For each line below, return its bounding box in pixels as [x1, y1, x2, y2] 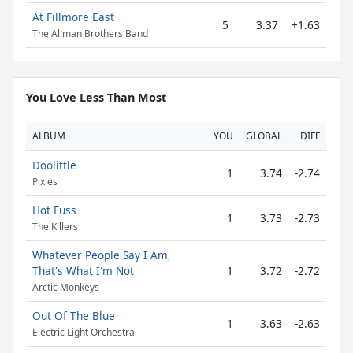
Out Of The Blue [32, 308, 115, 323]
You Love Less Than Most [26, 90, 166, 105]
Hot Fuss [32, 203, 76, 217]
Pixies [32, 175, 58, 189]
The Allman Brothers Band [32, 27, 148, 41]
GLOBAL [246, 129, 282, 143]
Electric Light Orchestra [32, 325, 135, 340]
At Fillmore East [32, 9, 114, 24]
